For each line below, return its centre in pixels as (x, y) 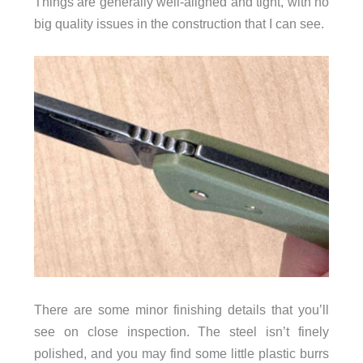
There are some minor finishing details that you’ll (181, 309)
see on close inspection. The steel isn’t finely (181, 331)
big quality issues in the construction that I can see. (179, 23)
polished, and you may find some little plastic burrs (181, 353)
